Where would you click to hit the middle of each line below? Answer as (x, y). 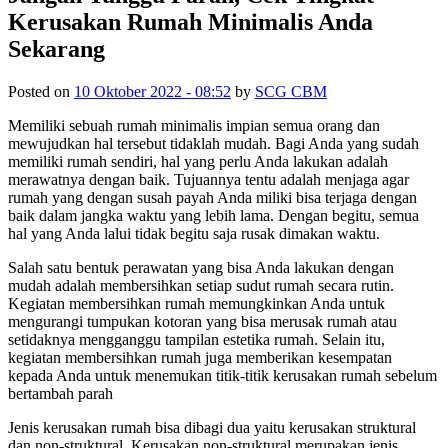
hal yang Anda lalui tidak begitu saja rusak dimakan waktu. (194, 233)
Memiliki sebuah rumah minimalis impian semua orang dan (194, 125)
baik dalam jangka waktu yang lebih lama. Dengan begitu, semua (213, 215)
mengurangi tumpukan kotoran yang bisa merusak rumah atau (202, 321)
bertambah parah (62, 393)
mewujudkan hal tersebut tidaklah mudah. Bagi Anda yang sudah (213, 143)
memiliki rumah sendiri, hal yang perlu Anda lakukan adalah (198, 161)
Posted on (41, 91)
